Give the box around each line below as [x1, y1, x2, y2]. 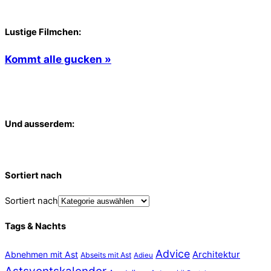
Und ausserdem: [5, 118, 74, 129]
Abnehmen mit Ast [5, 249, 78, 260]
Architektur [192, 249, 240, 260]
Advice [155, 247, 190, 260]
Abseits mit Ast [80, 250, 131, 260]
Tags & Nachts [5, 221, 66, 232]
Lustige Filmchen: [5, 26, 81, 38]
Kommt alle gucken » [5, 53, 111, 66]
